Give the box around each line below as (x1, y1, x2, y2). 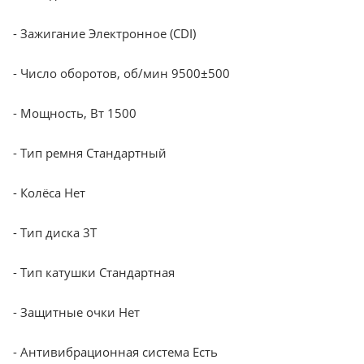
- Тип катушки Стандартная (13, 263, 175, 280)
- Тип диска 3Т (13, 223, 97, 240)
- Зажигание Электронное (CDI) (13, 24, 196, 41)
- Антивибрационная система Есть (13, 343, 218, 360)
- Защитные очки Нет (13, 303, 140, 320)
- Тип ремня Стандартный (13, 144, 167, 161)
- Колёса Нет (13, 184, 85, 201)
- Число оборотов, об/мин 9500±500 (13, 64, 230, 81)
